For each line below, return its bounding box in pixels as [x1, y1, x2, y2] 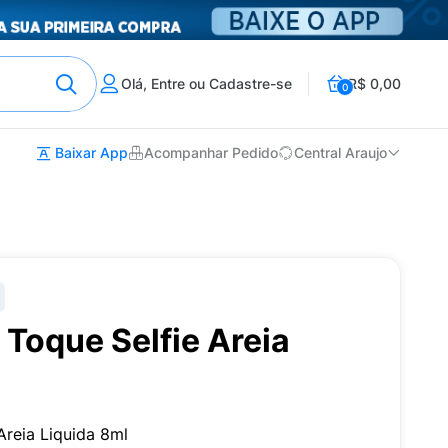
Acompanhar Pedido [144, 144, 278, 162]
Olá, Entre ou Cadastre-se [121, 75, 292, 92]
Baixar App [51, 144, 128, 161]
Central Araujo [294, 144, 387, 162]
